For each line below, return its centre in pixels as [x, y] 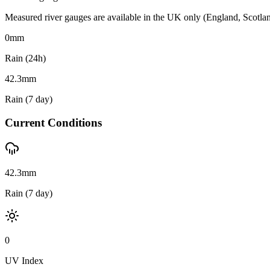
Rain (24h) [25, 58]
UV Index [24, 260]
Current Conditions [53, 123]
